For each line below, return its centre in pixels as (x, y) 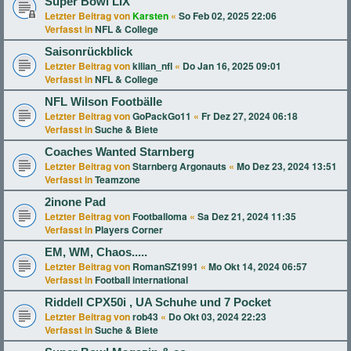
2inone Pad (75, 202)
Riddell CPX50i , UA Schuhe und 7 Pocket (158, 302)
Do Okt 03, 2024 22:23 (217, 317)
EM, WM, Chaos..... (96, 252)
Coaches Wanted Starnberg (119, 152)
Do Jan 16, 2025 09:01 (232, 66)
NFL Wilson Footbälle (103, 102)
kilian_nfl (152, 66)
